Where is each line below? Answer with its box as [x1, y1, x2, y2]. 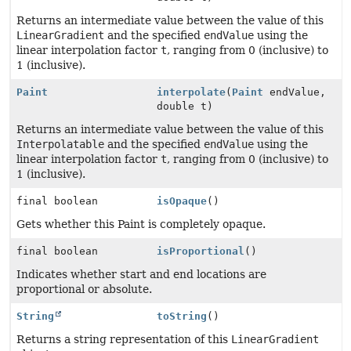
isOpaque [157, 195, 208, 207]
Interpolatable [16, 138, 104, 150]
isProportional [157, 245, 245, 257]
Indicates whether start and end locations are [16, 268, 266, 280]
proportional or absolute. [16, 283, 152, 295]
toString [157, 310, 208, 322]
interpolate [157, 86, 226, 98]
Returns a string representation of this [16, 333, 231, 346]
